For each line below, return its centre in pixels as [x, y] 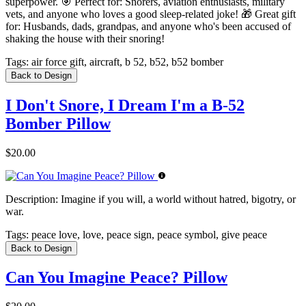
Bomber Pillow [58, 123]
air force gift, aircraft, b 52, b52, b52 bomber [126, 61]
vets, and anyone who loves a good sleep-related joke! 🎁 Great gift [151, 14]
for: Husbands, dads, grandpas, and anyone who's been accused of [148, 26]
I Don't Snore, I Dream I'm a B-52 [125, 105]
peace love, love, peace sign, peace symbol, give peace [148, 234]
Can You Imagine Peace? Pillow [116, 278]
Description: [32, 199]
